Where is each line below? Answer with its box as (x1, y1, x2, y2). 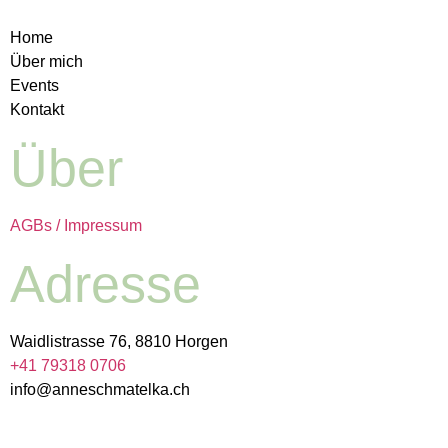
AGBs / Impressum (10, 217, 142, 234)
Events (10, 77, 59, 94)
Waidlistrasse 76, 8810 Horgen (10, 333, 228, 350)
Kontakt (10, 101, 64, 118)
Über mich (10, 53, 83, 70)
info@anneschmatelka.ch (10, 381, 190, 398)
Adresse (10, 255, 201, 313)
